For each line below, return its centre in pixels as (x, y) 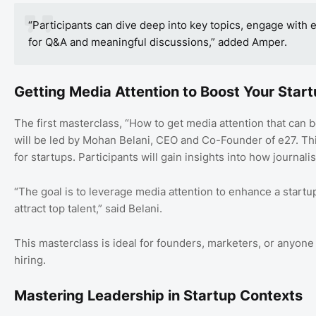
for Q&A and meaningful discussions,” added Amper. (158, 42)
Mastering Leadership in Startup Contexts (158, 295)
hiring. (30, 260)
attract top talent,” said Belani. (88, 208)
